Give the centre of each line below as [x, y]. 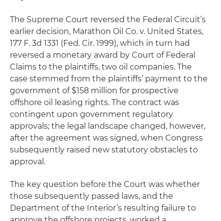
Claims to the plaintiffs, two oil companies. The [101, 67]
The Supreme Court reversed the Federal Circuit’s [108, 19]
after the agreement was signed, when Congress [106, 138]
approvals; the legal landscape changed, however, [108, 126]
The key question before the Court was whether [105, 184]
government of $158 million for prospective [94, 91]
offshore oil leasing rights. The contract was [94, 102]
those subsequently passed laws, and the [92, 196]
